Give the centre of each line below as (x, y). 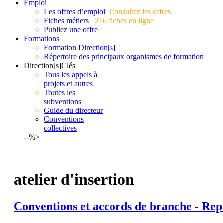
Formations (42, 38)
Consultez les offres (140, 11)
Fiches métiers (67, 20)
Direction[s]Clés (50, 65)
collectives (60, 128)
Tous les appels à (70, 74)
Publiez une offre (71, 29)
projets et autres (68, 83)
